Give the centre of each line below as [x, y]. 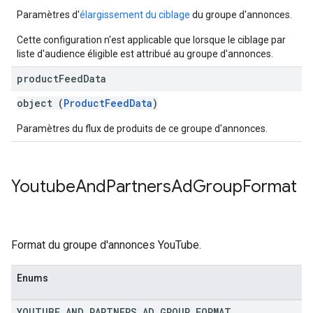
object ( [40, 103]
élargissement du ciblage [135, 15]
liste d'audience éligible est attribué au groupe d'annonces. [145, 54]
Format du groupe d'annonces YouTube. [106, 245]
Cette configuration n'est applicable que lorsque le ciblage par [151, 40]
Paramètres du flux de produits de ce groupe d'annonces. [142, 129]
